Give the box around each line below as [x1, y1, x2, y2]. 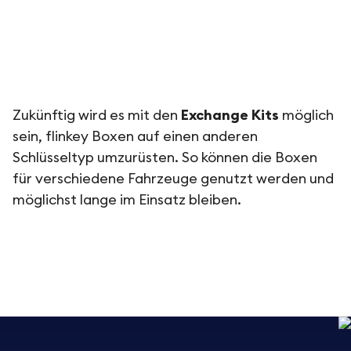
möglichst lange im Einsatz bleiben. [13, 192, 241, 207]
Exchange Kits [181, 107, 279, 122]
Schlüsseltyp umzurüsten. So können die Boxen [13, 150, 317, 165]
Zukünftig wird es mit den [13, 107, 181, 122]
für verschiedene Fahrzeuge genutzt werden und [13, 171, 334, 186]
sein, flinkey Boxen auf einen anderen [13, 128, 258, 143]
